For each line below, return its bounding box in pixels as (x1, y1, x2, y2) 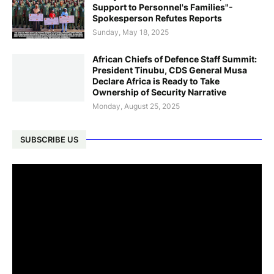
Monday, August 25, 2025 (92, 102, 180, 111)
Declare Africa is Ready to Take (92, 76, 220, 86)
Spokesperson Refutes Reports (92, 13, 222, 23)
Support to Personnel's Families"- (92, 2, 233, 12)
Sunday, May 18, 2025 (92, 28, 169, 37)
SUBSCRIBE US (20, 134, 78, 144)
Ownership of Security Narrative (92, 87, 226, 97)
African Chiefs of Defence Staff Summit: (92, 54, 257, 64)
